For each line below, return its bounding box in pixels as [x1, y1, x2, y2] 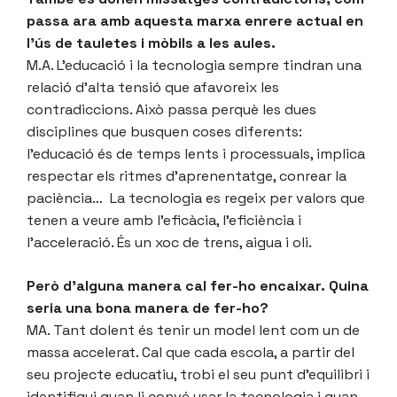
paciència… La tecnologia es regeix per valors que [27, 188, 365, 207]
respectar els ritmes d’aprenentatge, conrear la [27, 166, 346, 185]
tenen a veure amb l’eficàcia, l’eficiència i [27, 210, 301, 230]
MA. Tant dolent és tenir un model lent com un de [27, 320, 360, 339]
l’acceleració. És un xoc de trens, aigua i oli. [27, 232, 315, 252]
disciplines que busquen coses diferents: [27, 121, 302, 141]
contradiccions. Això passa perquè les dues [27, 99, 316, 119]
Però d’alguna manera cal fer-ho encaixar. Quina [27, 276, 369, 295]
